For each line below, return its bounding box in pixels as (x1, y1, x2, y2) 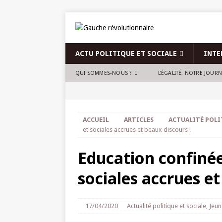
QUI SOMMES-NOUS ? (75, 70, 132, 76)
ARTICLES (124, 116, 154, 123)
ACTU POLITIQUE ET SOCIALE (75, 50, 177, 57)
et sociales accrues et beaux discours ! (83, 126, 191, 133)
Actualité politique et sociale (127, 202, 206, 210)
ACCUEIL (83, 116, 109, 123)
